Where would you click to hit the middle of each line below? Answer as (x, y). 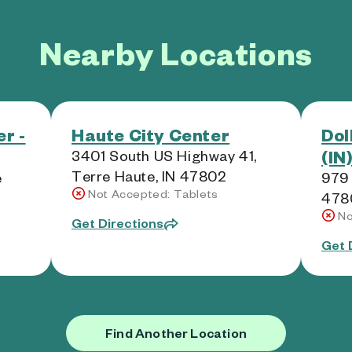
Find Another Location (176, 333)
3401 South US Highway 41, (165, 155)
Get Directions (118, 223)
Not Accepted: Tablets (153, 194)
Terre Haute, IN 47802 (149, 176)
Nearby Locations (176, 53)
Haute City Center (151, 134)
